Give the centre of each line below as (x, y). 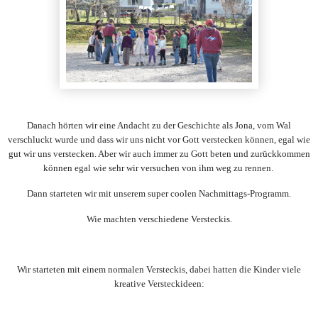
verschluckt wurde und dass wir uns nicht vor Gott (105, 139)
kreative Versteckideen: (159, 284)
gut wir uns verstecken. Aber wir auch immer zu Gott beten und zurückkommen (159, 153)
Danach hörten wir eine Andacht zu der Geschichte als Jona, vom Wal (159, 125)
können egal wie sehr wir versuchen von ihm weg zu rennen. (159, 168)
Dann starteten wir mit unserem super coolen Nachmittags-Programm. (159, 193)
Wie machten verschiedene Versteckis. (159, 219)
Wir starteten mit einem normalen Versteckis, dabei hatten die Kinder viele (159, 270)
